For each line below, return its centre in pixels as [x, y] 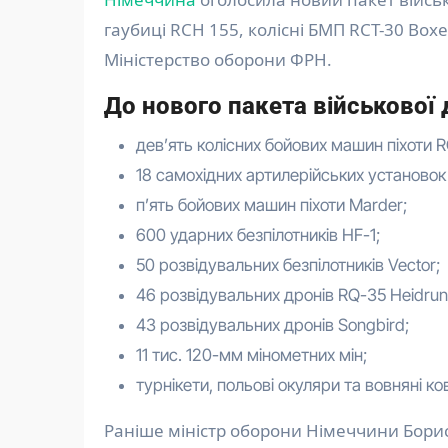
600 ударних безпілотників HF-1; [258, 235]
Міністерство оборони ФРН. [218, 60]
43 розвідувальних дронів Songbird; [272, 325]
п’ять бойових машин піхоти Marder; [271, 205]
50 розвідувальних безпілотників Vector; [288, 265]
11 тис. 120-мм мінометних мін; [251, 355]
